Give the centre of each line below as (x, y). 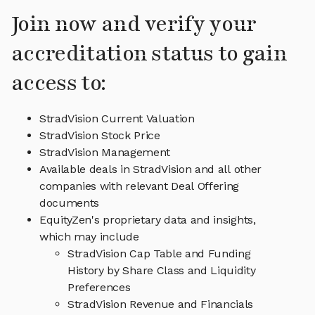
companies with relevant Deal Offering (140, 186)
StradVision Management (105, 153)
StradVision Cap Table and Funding (159, 254)
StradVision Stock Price (100, 136)
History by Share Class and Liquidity (162, 271)
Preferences (99, 288)
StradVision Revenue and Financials (161, 304)
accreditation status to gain (149, 54)
